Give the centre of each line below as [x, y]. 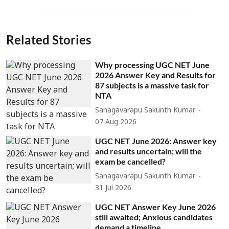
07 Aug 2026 [116, 122]
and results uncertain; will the [149, 151]
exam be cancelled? [131, 161]
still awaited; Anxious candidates [154, 217]
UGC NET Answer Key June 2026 [156, 207]
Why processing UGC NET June [153, 64]
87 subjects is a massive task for [152, 85]
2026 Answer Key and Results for [156, 75]
